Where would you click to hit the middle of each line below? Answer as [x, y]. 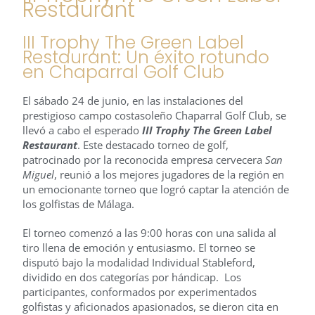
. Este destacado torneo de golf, [153, 145]
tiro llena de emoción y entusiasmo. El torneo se [139, 247]
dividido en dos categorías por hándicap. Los [132, 277]
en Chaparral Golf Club [123, 72]
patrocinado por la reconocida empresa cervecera [144, 160]
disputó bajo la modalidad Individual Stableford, [139, 262]
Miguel [38, 175]
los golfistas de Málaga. [78, 204]
